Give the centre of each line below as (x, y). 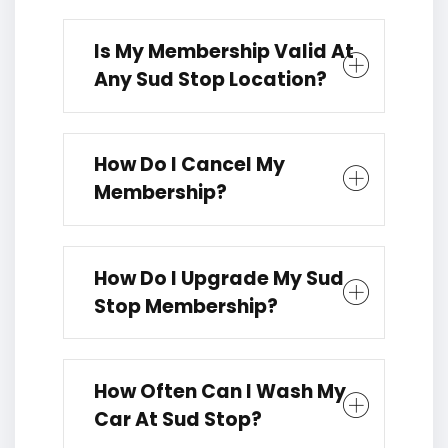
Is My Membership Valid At (224, 51)
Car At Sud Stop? (178, 419)
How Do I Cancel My (189, 165)
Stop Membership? (186, 306)
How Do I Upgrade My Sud (219, 278)
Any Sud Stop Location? (210, 79)
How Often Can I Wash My (220, 391)
